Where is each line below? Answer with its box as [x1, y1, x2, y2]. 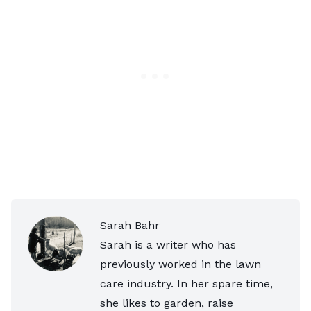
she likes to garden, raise [100, 296, 233, 310]
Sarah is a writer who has [100, 237, 236, 251]
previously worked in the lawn [100, 257, 261, 271]
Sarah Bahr [100, 218, 160, 232]
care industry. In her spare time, [100, 276, 273, 290]
